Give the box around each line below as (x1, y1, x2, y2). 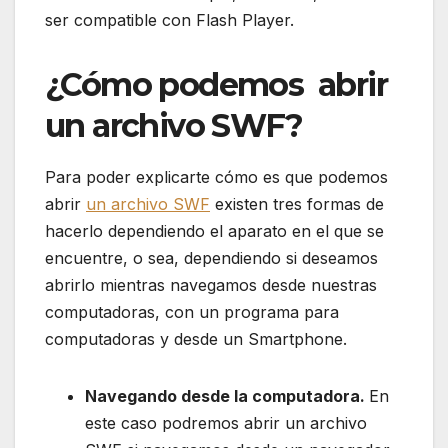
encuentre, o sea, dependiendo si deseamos (45, 247, 378, 268)
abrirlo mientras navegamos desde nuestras (45, 274, 377, 295)
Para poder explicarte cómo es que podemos (45, 166, 388, 187)
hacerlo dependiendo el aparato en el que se (45, 220, 384, 241)
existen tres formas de (210, 193, 384, 214)
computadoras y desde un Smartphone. (45, 328, 347, 349)
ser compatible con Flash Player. (45, 9, 294, 30)
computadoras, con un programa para (45, 301, 339, 322)
